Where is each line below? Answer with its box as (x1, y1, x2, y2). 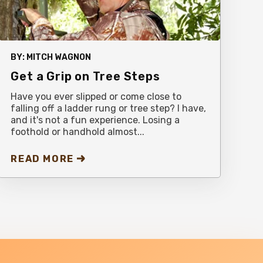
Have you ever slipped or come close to (11, 90, 182, 102)
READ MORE (11, 153, 74, 164)
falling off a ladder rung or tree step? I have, (11, 102, 207, 114)
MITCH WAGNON (26, 52, 92, 62)
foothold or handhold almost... (11, 126, 145, 137)
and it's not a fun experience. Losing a (11, 114, 180, 126)
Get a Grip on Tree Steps (11, 69, 160, 83)
